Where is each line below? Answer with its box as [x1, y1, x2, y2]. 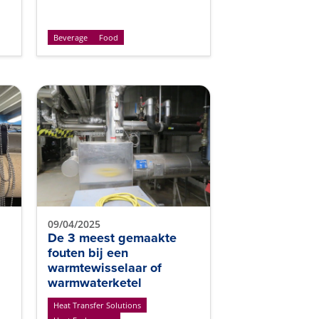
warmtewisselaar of [48, 258, 162, 277]
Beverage [53, 32, 88, 43]
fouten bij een [48, 244, 128, 262]
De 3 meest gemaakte [48, 229, 177, 247]
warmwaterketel [48, 273, 142, 292]
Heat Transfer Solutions [53, 300, 141, 310]
